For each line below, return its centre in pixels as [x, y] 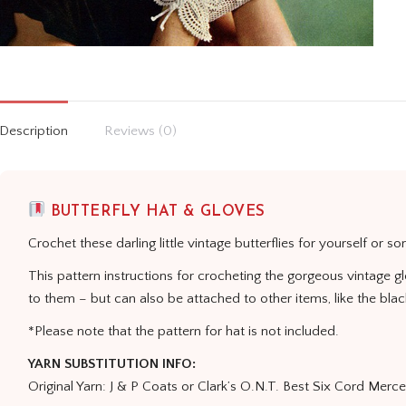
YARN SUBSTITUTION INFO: [112, 364]
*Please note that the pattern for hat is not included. [184, 331]
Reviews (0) [140, 130]
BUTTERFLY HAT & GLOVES [155, 211]
